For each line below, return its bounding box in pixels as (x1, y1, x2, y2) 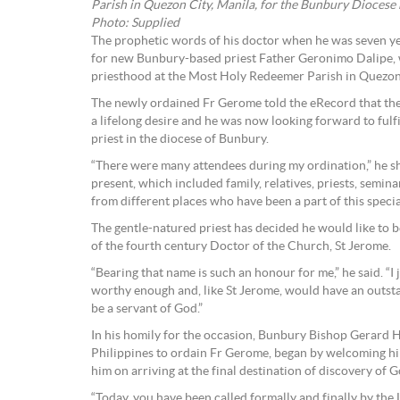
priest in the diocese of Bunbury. (91, 133, 269, 146)
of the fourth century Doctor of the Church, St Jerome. (91, 240, 391, 254)
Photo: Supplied (91, 17, 179, 30)
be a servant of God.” (91, 303, 203, 316)
